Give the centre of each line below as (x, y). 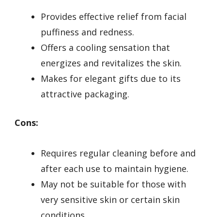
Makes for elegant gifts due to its (111, 79)
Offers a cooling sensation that (105, 48)
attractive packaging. (85, 94)
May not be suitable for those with (113, 184)
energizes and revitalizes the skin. (111, 63)
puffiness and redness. (87, 32)
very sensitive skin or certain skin (110, 199)
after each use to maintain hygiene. (115, 168)
